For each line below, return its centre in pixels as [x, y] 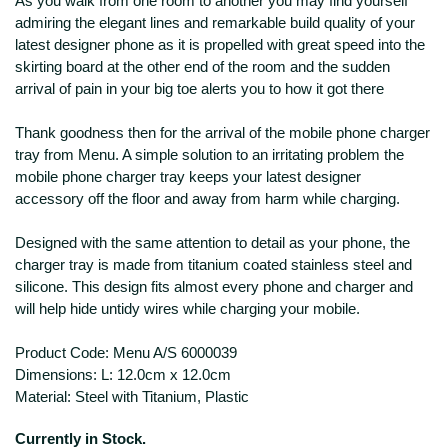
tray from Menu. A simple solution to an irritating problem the [209, 154]
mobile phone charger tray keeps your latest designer [188, 176]
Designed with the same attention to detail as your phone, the [212, 242]
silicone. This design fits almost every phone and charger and [214, 286]
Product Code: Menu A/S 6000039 [126, 352]
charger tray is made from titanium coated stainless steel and [213, 264]
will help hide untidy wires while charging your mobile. [187, 308]
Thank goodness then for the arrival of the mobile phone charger [222, 132]
